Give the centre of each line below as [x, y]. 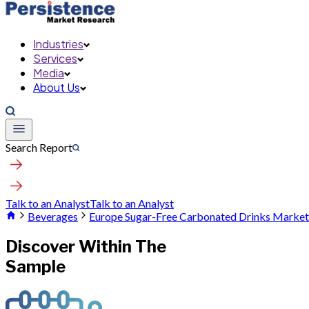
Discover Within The [86, 246]
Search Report [39, 147]
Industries [58, 44]
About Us [57, 87]
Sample [36, 266]
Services [55, 58]
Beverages [53, 216]
